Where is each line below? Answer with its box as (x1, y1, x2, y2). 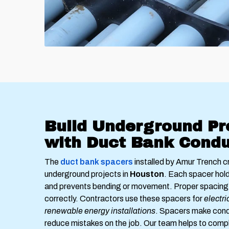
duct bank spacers (60, 157, 133, 167)
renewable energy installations (44, 207, 155, 216)
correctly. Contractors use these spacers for (44, 194, 204, 203)
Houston (130, 170, 164, 179)
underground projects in (44, 170, 130, 179)
